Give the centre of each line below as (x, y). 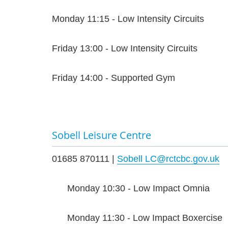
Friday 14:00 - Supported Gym (113, 78)
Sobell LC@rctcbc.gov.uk (168, 159)
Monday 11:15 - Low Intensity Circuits (128, 19)
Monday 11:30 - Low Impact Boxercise (145, 218)
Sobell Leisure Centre (102, 135)
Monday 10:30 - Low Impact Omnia (138, 189)
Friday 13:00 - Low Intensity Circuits (125, 49)
